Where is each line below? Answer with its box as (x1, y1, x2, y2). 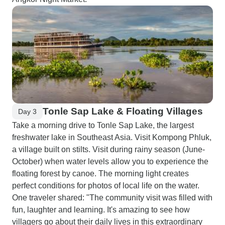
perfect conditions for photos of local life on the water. (12, 181, 199, 190)
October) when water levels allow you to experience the (12, 157, 208, 166)
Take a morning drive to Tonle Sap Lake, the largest (12, 121, 194, 130)
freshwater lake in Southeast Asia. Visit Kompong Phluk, (12, 133, 211, 142)
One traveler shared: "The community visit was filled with (12, 193, 212, 202)
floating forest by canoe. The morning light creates (12, 169, 189, 178)
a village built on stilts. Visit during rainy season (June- (12, 145, 205, 154)
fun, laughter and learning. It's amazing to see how (12, 205, 190, 214)
